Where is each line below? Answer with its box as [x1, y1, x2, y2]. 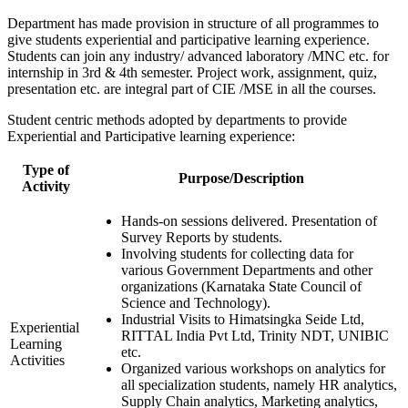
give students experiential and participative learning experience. [7, 32, 370, 48]
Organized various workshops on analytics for [121, 361, 385, 377]
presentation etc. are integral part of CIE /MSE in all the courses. [7, 81, 376, 97]
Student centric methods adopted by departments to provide [7, 112, 347, 128]
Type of [22, 162, 69, 178]
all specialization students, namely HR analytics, [121, 377, 397, 393]
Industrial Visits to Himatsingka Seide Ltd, [121, 311, 364, 328]
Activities [10, 352, 65, 369]
